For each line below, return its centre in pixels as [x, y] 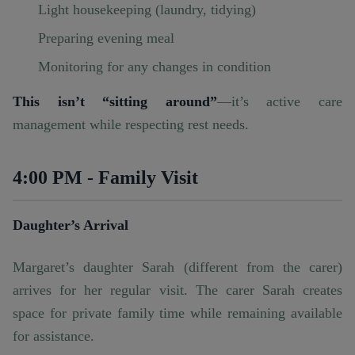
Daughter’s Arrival [71, 225]
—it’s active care [280, 102]
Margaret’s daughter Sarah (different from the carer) [177, 267]
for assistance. [53, 336]
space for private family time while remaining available [177, 313]
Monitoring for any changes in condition [155, 67]
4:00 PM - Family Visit [105, 178]
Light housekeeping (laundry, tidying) [147, 10]
